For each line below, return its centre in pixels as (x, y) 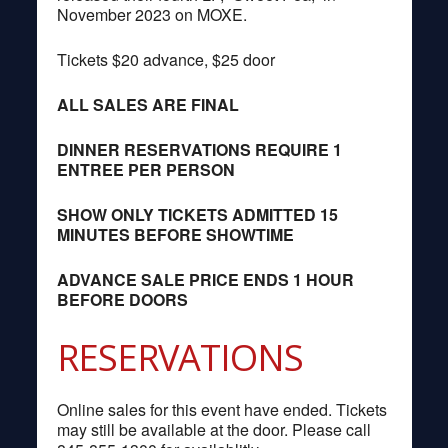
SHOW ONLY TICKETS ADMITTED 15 (197, 214)
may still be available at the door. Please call (213, 429)
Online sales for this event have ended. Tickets (221, 409)
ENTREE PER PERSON (145, 169)
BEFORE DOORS (122, 299)
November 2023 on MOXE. (151, 14)
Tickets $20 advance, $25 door (165, 59)
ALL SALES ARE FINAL (147, 104)
